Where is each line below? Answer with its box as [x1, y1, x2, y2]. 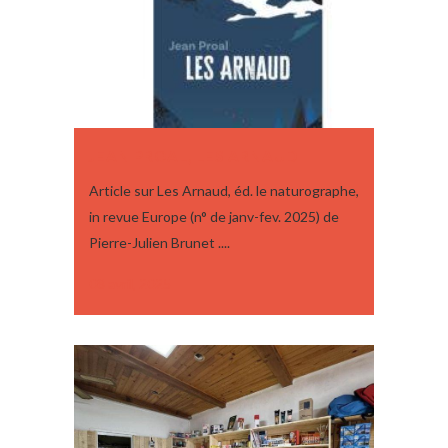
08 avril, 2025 [89, 275, 171, 293]
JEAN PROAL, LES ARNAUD [89, 147, 298, 166]
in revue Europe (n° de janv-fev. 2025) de [89, 208, 339, 226]
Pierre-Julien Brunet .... [89, 234, 230, 252]
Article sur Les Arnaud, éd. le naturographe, [89, 182, 359, 200]
